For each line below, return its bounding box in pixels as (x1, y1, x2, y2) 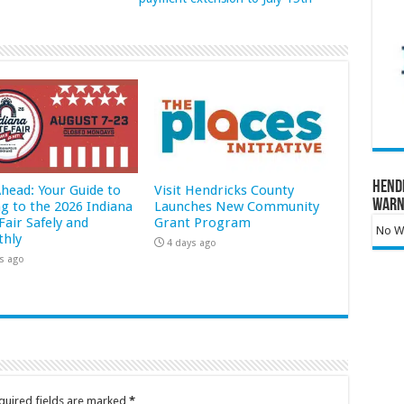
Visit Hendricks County (154, 181, 295, 198)
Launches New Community (154, 197, 320, 215)
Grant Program (154, 214, 252, 231)
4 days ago (167, 236, 217, 249)
